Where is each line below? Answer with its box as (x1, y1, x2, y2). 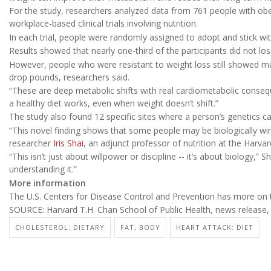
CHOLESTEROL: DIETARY (15, 222, 105, 232)
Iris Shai (53, 137, 83, 149)
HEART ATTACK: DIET (176, 222, 253, 232)
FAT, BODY (120, 222, 160, 232)
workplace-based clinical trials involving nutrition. (9, 18, 198, 30)
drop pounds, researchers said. (9, 71, 129, 83)
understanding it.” (9, 163, 77, 175)
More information (9, 177, 86, 189)
